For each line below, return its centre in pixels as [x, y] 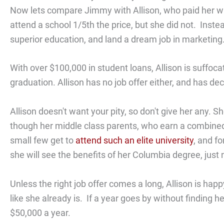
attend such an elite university [134, 140]
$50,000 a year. [41, 212]
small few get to [43, 140]
